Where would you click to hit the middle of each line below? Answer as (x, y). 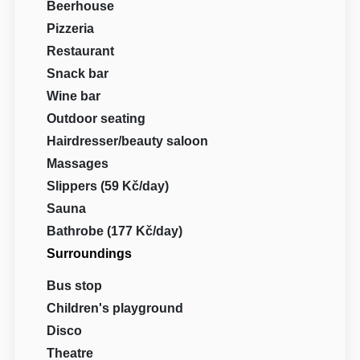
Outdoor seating (96, 118)
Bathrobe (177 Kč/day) (115, 231)
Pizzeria (71, 28)
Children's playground (115, 308)
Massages (78, 163)
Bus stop (75, 285)
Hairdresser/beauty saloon (128, 141)
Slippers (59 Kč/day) (108, 186)
